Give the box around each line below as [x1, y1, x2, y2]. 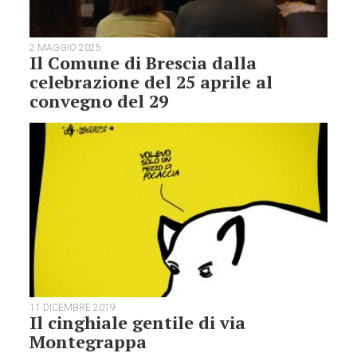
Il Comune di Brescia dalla [29, 50, 257, 74]
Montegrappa [29, 330, 147, 354]
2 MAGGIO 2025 [29, 41, 102, 53]
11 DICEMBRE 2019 [29, 302, 116, 314]
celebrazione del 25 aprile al [29, 69, 273, 93]
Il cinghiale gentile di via [29, 311, 246, 335]
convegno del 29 [29, 88, 169, 112]
